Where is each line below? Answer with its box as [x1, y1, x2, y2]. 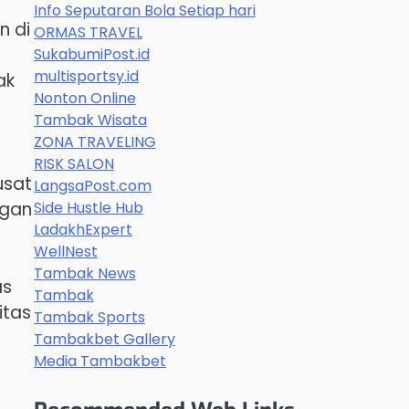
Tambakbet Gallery [33, 329, 175, 350]
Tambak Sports [33, 307, 145, 328]
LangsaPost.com [33, 175, 152, 196]
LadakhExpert [33, 219, 132, 240]
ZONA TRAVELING [33, 131, 156, 152]
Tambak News [33, 263, 136, 284]
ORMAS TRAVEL [33, 22, 142, 43]
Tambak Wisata [33, 110, 147, 131]
